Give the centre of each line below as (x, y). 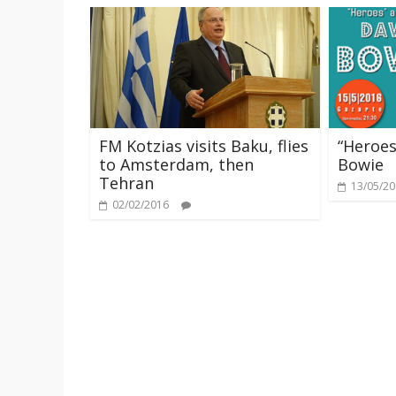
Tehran (126, 183)
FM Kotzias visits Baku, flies (204, 145)
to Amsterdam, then (176, 164)
